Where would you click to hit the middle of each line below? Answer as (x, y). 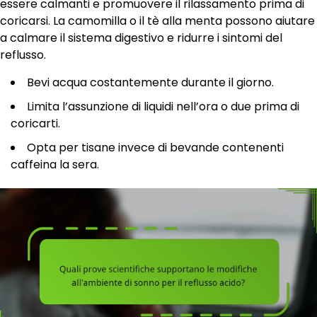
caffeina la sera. (55, 165)
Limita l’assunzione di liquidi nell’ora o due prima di (163, 107)
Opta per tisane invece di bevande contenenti (155, 148)
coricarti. (35, 124)
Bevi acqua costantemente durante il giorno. (150, 83)
